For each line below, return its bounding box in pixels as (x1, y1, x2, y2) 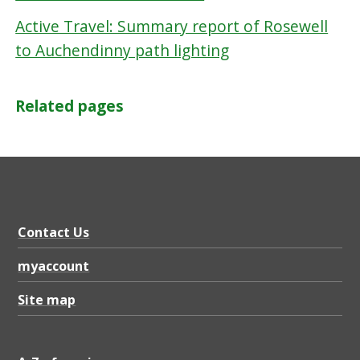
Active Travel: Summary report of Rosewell (15, 15, 329, 38)
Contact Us (18, 223, 90, 241)
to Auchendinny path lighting (15, 39, 230, 62)
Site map (18, 291, 76, 309)
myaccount (18, 257, 90, 276)
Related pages (15, 95, 125, 117)
